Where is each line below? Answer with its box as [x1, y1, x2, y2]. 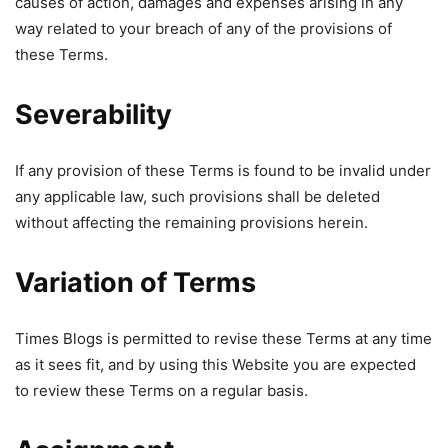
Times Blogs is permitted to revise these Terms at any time [15, 329, 432, 348]
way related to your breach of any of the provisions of [15, 19, 392, 38]
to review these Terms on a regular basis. [15, 381, 308, 400]
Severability [15, 98, 172, 131]
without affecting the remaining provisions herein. [15, 213, 368, 232]
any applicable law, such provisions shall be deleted [15, 187, 380, 206]
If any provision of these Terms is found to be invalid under [15, 161, 431, 180]
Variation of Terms [15, 266, 256, 299]
